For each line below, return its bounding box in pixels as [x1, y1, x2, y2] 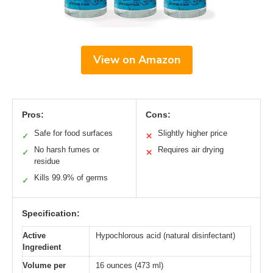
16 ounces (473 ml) [96, 261, 163, 271]
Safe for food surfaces [34, 129, 113, 138]
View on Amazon [93, 52, 180, 68]
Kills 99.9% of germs [34, 173, 108, 183]
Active [23, 231, 46, 241]
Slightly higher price [158, 129, 227, 138]
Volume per [23, 261, 66, 271]
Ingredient [23, 243, 61, 252]
